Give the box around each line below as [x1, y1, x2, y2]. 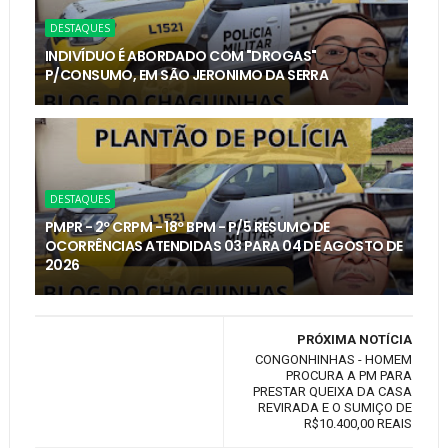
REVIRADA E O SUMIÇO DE [258, 400, 413, 416]
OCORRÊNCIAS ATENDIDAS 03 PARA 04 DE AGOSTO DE [44, 236, 403, 257]
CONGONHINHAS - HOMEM [255, 352, 413, 368]
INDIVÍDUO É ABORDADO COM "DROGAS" [44, 46, 317, 67]
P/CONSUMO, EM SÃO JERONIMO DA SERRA [44, 65, 329, 86]
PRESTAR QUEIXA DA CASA [253, 384, 413, 400]
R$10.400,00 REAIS [304, 416, 413, 432]
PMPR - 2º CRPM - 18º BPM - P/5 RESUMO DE [44, 217, 330, 238]
